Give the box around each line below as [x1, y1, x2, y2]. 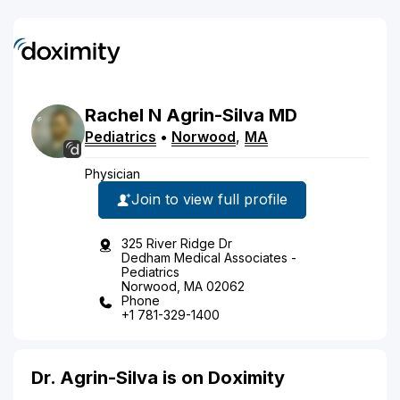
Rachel [85, 104, 144, 126]
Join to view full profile [131, 190, 287, 208]
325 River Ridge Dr [121, 235, 232, 251]
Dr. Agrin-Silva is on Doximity [31, 366, 285, 388]
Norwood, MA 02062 [121, 278, 245, 294]
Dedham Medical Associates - [121, 249, 296, 265]
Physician [85, 165, 140, 181]
